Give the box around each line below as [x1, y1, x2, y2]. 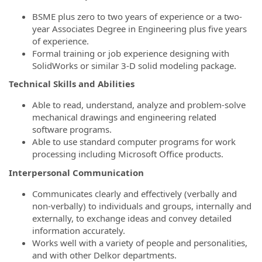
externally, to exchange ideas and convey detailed [32, 212, 232, 224]
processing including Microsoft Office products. [32, 148, 223, 160]
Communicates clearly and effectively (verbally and [32, 187, 237, 199]
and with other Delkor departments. [32, 249, 177, 261]
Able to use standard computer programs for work [32, 136, 236, 147]
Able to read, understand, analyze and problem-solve [32, 99, 246, 111]
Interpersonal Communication [9, 166, 144, 178]
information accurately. [32, 224, 125, 236]
